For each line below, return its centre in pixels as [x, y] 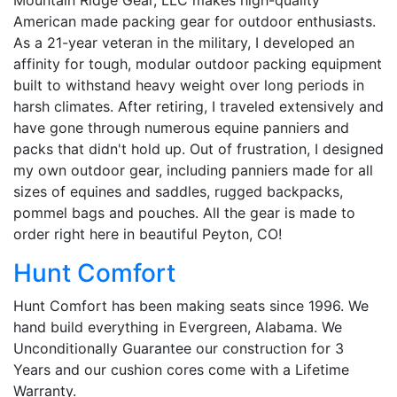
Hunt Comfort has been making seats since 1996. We [191, 305]
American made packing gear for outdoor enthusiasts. [195, 21]
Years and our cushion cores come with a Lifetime [181, 369]
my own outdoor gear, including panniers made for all [193, 170]
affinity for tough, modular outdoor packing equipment [198, 63]
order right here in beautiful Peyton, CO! [148, 234]
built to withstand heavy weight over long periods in [189, 85]
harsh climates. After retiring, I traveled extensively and [198, 106]
